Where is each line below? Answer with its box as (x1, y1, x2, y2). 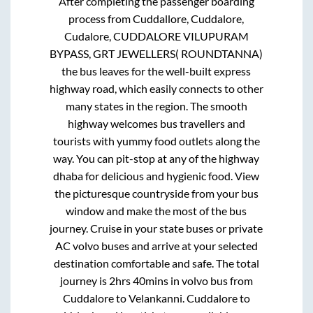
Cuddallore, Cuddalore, (133, 11, 245, 25)
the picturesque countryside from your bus (54, 186, 259, 200)
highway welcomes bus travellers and (67, 116, 245, 130)
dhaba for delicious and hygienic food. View (53, 168, 260, 182)
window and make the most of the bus (66, 203, 247, 217)
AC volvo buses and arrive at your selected (54, 238, 258, 252)
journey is (59, 273, 109, 287)
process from (68, 11, 133, 25)
